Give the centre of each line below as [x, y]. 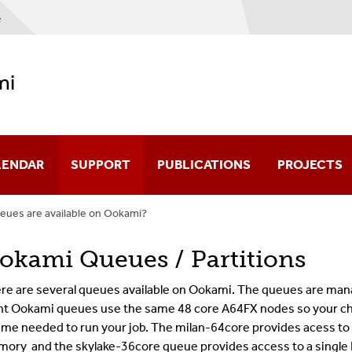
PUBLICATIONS [204, 165]
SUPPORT [101, 165]
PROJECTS [310, 165]
